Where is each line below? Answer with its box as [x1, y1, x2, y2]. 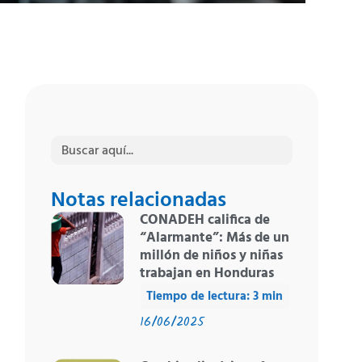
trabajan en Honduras [139, 263, 274, 285]
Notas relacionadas [51, 184, 227, 218]
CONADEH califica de [139, 209, 270, 232]
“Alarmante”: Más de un [139, 227, 289, 250]
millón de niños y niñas [139, 245, 283, 267]
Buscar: [50, 133, 101, 151]
